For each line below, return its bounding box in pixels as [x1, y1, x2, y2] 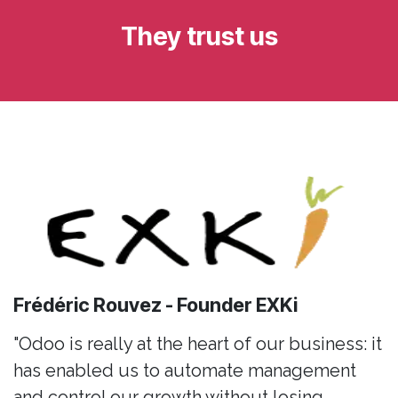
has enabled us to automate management [13, 360, 356, 382]
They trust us [120, 20, 278, 52]
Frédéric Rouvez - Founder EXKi [13, 293, 301, 317]
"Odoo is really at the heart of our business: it [13, 333, 382, 355]
